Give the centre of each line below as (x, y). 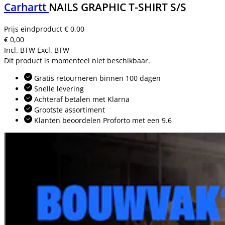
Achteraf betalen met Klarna (81, 99)
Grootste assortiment (69, 110)
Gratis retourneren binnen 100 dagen (96, 78)
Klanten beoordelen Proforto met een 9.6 (102, 121)
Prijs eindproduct (34, 29)
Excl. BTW (53, 50)
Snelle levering (58, 89)
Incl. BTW (20, 50)
